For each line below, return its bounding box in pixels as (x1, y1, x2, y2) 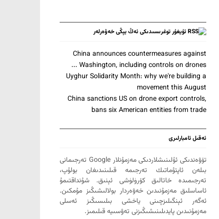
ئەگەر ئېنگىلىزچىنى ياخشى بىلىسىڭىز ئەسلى (60, 196, 206, 207)
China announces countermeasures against (73, 48, 206, 60)
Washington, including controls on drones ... (79, 60, 206, 71)
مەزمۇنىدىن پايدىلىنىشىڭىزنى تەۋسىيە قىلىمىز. (85, 206, 206, 217)
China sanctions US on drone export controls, (67, 93, 206, 105)
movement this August (137, 82, 206, 93)
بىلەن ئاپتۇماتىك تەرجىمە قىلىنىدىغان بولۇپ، (60, 165, 206, 176)
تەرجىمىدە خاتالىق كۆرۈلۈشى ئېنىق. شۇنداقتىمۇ (60, 175, 206, 186)
